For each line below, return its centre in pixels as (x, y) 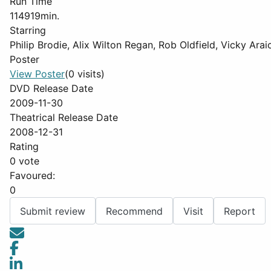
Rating (24, 146)
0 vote (24, 161)
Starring (28, 30)
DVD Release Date (51, 88)
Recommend (134, 211)
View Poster (37, 74)
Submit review (53, 211)
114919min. (34, 16)
